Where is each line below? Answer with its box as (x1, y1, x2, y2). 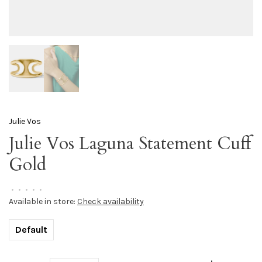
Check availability (77, 196, 144, 206)
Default (15, 224, 47, 235)
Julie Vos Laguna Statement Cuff (9, 132, 251, 156)
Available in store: (9, 196, 77, 206)
